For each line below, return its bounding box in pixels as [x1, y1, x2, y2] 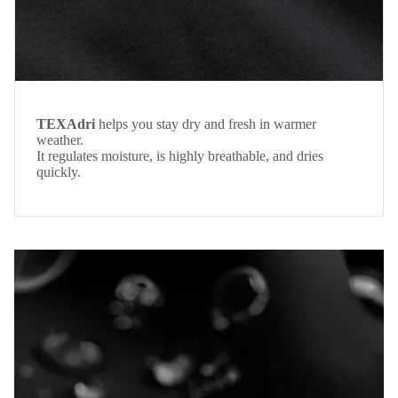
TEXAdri [36, 116, 95, 132]
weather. [36, 132, 84, 148]
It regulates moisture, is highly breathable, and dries [36, 148, 323, 164]
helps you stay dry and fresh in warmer [95, 116, 316, 132]
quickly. [36, 164, 81, 180]
